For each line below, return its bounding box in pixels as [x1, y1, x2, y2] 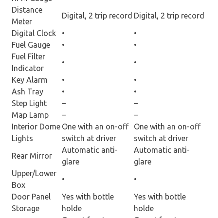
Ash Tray [12, 87, 43, 96]
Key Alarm [12, 75, 48, 84]
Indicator [12, 63, 44, 73]
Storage [12, 203, 39, 213]
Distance [12, 5, 42, 14]
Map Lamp [12, 110, 49, 119]
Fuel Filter [12, 52, 45, 61]
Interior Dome [12, 122, 60, 131]
